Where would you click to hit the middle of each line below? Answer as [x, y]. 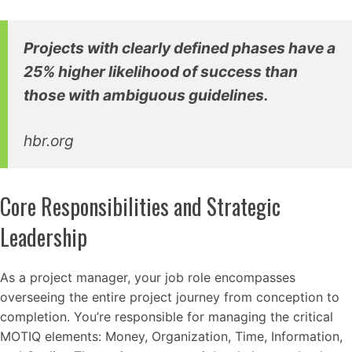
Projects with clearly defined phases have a [180, 48]
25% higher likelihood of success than [161, 71]
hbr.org [49, 141]
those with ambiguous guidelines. [146, 95]
